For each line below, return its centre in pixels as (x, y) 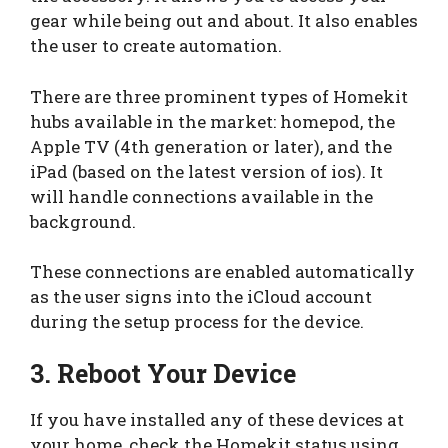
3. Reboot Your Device (163, 373)
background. (85, 221)
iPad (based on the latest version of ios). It (206, 171)
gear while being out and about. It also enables (224, 21)
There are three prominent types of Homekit (219, 96)
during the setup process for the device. (197, 322)
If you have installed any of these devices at (217, 419)
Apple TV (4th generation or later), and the (211, 146)
